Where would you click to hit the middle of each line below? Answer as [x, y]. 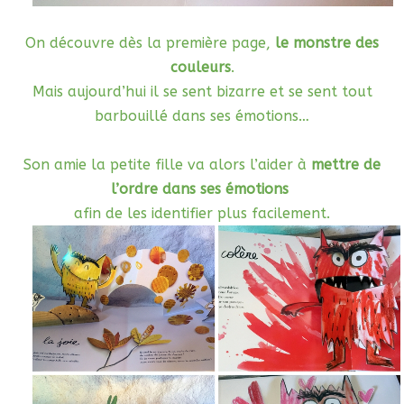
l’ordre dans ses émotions [202, 189]
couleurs [200, 68]
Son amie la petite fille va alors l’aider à [167, 165]
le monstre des [327, 43]
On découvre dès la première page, [150, 43]
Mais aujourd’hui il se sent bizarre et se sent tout [202, 92]
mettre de [346, 165]
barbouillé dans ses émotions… [202, 116]
